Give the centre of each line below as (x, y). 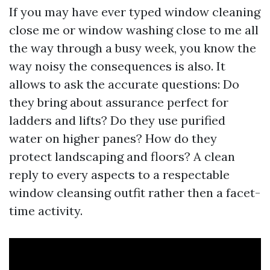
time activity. (46, 211)
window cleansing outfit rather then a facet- (135, 193)
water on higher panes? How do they (113, 138)
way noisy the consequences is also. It (117, 66)
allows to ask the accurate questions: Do (124, 84)
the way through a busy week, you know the (133, 48)
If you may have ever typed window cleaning (135, 12)
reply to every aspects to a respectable (119, 174)
